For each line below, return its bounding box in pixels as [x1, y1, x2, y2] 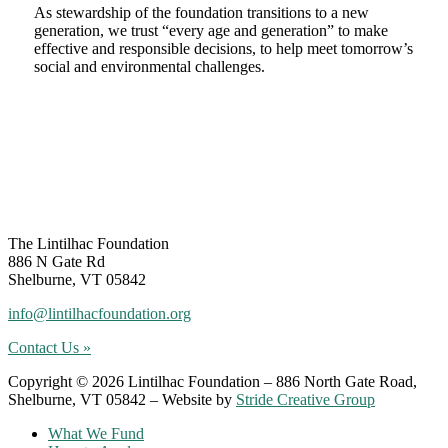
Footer [7, 199, 76, 226]
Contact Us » [8, 338, 91, 356]
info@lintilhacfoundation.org [8, 304, 191, 322]
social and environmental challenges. [33, 58, 265, 76]
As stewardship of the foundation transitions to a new [33, 4, 369, 22]
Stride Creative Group [236, 390, 375, 408]
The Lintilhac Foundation [8, 234, 169, 252]
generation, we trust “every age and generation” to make [33, 22, 388, 40]
